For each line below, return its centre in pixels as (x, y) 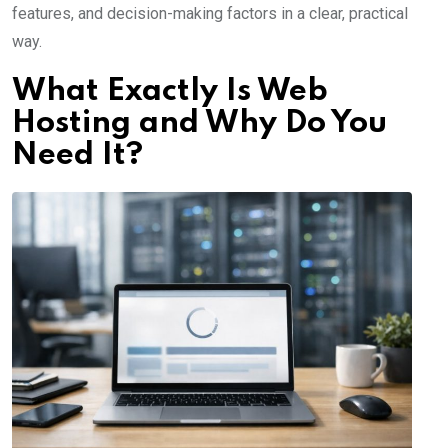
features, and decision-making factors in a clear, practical (210, 14)
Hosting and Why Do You (199, 124)
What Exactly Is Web (170, 92)
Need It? (77, 156)
